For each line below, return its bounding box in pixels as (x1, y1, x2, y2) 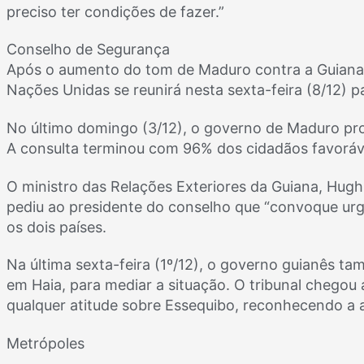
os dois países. (6, 218, 106, 236)
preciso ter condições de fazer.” (6, 2, 224, 20)
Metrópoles (6, 334, 84, 352)
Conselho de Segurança (6, 41, 170, 58)
